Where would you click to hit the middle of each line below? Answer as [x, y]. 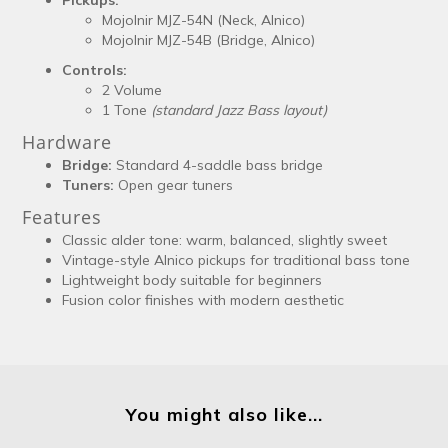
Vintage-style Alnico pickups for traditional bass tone [236, 259]
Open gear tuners [173, 184]
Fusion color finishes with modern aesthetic [203, 299]
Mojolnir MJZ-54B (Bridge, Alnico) [208, 39]
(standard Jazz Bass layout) [239, 109]
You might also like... [224, 414]
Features [62, 216]
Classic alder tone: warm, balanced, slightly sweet [224, 239]
